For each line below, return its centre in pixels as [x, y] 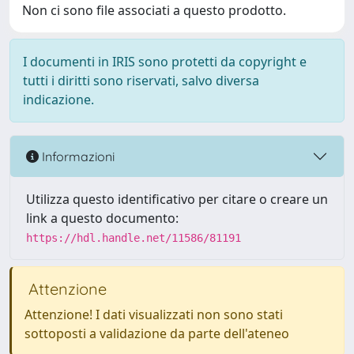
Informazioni [77, 156]
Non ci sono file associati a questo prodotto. [154, 10]
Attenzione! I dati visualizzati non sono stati [154, 314]
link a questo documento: [102, 218]
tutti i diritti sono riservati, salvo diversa [141, 81]
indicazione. [58, 100]
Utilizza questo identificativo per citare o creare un [177, 199]
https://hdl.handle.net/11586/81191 [134, 238]
